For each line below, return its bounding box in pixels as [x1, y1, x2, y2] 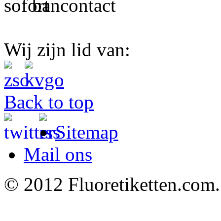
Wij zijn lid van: [4, 38, 130, 60]
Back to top [4, 91, 94, 112]
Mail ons [24, 143, 92, 165]
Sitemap [55, 121, 118, 143]
